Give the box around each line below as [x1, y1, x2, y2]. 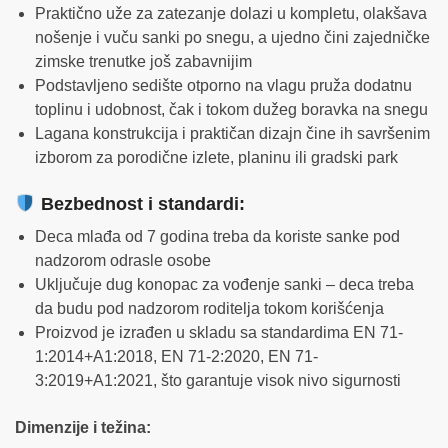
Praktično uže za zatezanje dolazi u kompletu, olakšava [35, 4, 427, 22]
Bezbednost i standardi [35, 194, 239, 215]
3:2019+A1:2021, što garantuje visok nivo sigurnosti [35, 372, 401, 390]
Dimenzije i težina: [15, 418, 151, 436]
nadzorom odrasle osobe [35, 252, 211, 270]
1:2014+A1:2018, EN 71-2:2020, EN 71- [35, 348, 318, 366]
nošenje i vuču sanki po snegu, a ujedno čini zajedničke [35, 28, 430, 46]
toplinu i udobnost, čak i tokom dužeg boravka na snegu [35, 100, 428, 118]
